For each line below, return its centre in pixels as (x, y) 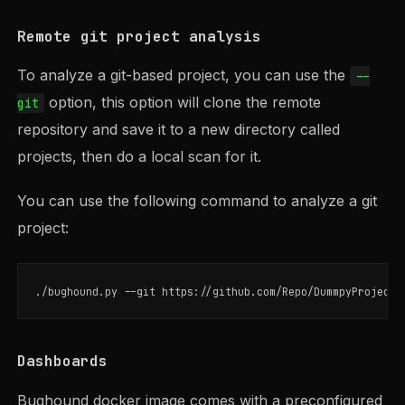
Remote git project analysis (140, 36)
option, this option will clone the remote (182, 103)
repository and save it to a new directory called (179, 130)
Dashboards (63, 361)
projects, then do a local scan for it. (140, 157)
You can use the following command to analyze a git (198, 201)
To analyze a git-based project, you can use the (184, 75)
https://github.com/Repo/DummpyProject (279, 291)
